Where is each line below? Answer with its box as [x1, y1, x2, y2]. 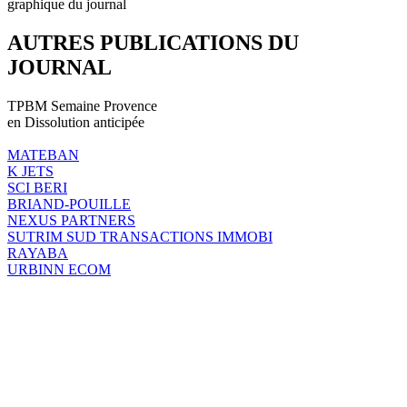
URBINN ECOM [7, 261, 111, 277]
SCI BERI [7, 179, 67, 195]
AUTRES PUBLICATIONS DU [7, 30, 299, 55]
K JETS [7, 163, 54, 179]
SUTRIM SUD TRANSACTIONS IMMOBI [7, 228, 273, 244]
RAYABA [7, 244, 68, 261]
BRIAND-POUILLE [7, 195, 131, 212]
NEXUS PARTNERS [7, 212, 135, 228]
